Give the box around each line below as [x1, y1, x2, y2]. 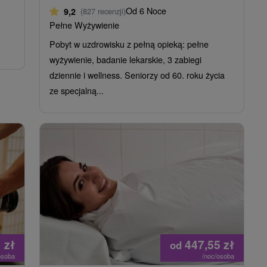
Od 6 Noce [126, 4, 166, 17]
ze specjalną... [49, 83, 104, 97]
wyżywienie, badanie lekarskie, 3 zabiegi [49, 52, 201, 66]
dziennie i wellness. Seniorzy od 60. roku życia [49, 68, 225, 81]
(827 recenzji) [80, 5, 126, 17]
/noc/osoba [202, 250, 234, 260]
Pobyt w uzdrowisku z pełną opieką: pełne [49, 37, 209, 50]
